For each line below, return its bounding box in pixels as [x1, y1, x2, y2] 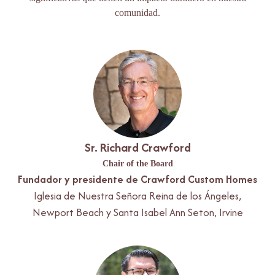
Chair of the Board [102, 158, 173, 168]
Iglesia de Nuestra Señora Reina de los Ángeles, [34, 188, 241, 203]
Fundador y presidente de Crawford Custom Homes [18, 171, 257, 187]
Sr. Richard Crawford [84, 138, 191, 156]
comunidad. [115, 7, 160, 18]
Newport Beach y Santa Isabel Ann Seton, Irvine [32, 204, 243, 220]
